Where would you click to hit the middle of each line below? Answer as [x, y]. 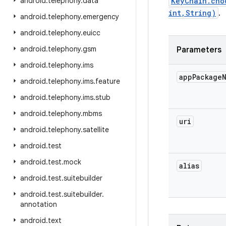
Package [207, 77]
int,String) [192, 13]
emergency [101, 17]
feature [108, 81]
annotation [39, 204]
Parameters [199, 50]
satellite [96, 130]
